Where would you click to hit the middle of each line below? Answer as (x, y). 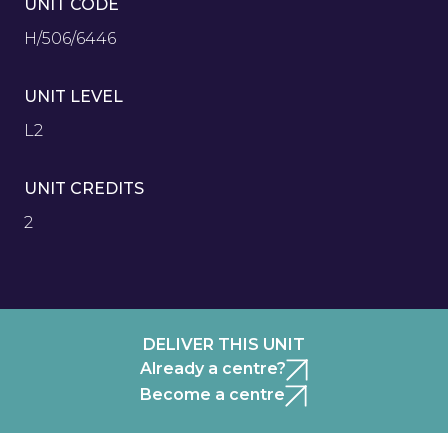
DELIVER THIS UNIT (224, 344)
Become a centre (212, 394)
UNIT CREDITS (84, 188)
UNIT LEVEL (73, 96)
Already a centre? (212, 368)
